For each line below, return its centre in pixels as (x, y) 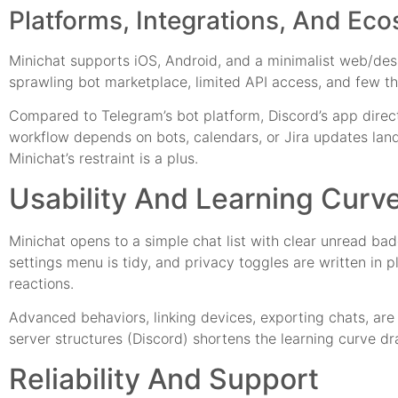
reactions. (41, 283)
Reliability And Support (164, 378)
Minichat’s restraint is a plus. (103, 159)
